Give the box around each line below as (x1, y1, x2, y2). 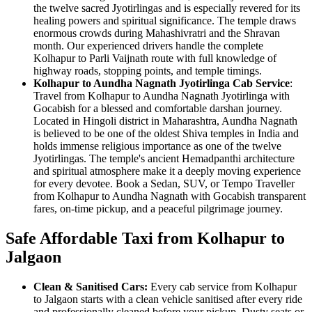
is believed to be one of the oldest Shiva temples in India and (33, 127, 299, 140)
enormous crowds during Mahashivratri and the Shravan (33, 27, 280, 40)
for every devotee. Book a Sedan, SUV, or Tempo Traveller (33, 178, 295, 190)
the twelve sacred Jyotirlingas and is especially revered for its (33, 2, 300, 15)
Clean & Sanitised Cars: (33, 280, 150, 292)
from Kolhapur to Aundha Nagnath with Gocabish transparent (33, 190, 306, 203)
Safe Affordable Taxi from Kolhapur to (6, 228, 285, 247)
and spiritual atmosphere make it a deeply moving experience (33, 165, 301, 178)
